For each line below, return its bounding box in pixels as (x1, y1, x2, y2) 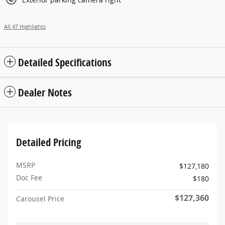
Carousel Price (16, 194, 64, 204)
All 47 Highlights (4, 23, 46, 31)
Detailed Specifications (18, 55, 111, 70)
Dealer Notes (18, 85, 72, 100)
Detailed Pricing (16, 135, 81, 150)
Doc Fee (16, 173, 42, 183)
